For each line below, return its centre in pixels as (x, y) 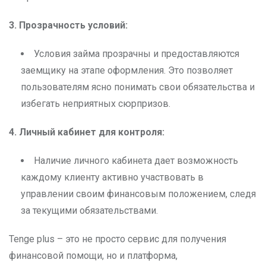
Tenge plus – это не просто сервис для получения (118, 239)
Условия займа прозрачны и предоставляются (137, 54)
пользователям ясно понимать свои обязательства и (138, 87)
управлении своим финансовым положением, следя (138, 194)
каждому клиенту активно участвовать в (112, 178)
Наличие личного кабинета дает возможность (136, 161)
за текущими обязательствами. (89, 211)
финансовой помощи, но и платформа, (93, 256)
